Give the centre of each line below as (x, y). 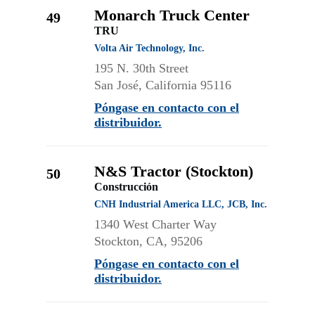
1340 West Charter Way (155, 224)
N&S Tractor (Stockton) (174, 171)
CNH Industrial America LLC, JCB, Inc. (181, 204)
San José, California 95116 (163, 85)
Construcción (126, 187)
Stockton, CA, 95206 (148, 241)
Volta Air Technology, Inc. (149, 48)
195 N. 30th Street (141, 68)
